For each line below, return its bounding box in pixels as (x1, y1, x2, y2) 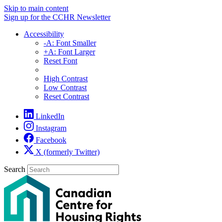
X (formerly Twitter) (36, 148, 100, 156)
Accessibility (24, 30, 64, 38)
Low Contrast (44, 83, 87, 92)
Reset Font (44, 56, 77, 65)
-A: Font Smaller (44, 39, 96, 47)
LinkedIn (36, 112, 64, 120)
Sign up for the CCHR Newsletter (4, 13, 111, 21)
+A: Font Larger (44, 48, 95, 56)
